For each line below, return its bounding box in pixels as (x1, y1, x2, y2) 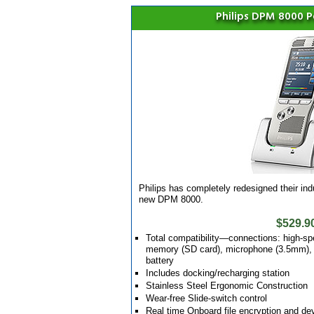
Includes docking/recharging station (146, 268, 289, 278)
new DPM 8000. (139, 194, 203, 205)
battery (146, 255, 174, 266)
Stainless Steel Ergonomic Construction (146, 280, 308, 291)
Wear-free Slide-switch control (146, 293, 267, 303)
